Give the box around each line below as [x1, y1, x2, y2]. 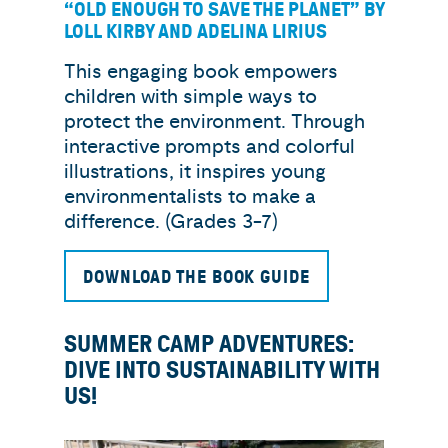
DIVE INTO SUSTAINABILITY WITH [64, 357, 380, 385]
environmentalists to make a [64, 184, 316, 210]
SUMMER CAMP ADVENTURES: [64, 331, 354, 359]
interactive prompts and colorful [64, 134, 355, 160]
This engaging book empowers [64, 59, 338, 85]
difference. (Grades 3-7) [64, 209, 278, 235]
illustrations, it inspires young [64, 159, 326, 185]
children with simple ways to [64, 84, 317, 110]
